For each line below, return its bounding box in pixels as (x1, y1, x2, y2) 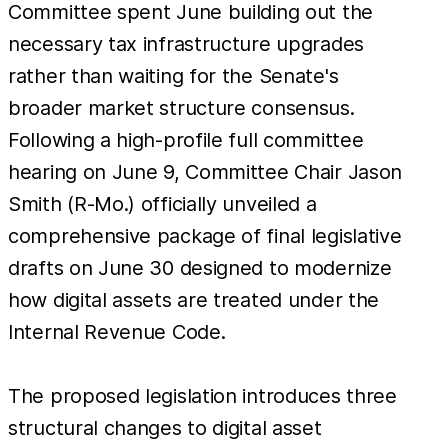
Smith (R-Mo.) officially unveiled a (8, 191, 317, 216)
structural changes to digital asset (8, 415, 322, 440)
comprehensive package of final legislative (8, 223, 402, 248)
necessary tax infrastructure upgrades (8, 31, 364, 56)
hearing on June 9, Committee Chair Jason (8, 159, 403, 184)
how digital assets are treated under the (8, 287, 380, 312)
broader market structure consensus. (8, 95, 355, 120)
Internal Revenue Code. (8, 319, 226, 344)
